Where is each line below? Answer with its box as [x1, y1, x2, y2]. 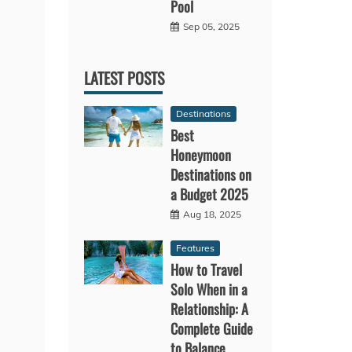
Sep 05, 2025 [183, 20, 240, 32]
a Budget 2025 [170, 183, 249, 204]
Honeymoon [170, 144, 232, 165]
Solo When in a [170, 278, 248, 299]
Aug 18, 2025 [183, 207, 242, 220]
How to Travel [170, 258, 243, 280]
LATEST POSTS [84, 65, 165, 90]
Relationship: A [170, 298, 249, 319]
